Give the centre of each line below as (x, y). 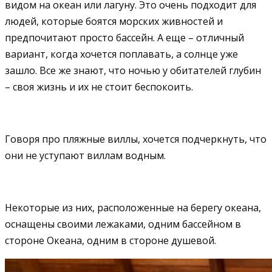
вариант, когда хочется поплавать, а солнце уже (121, 54)
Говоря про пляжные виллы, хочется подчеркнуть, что (136, 139)
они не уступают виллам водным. (85, 155)
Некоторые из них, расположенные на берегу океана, (133, 207)
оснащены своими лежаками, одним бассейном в (123, 224)
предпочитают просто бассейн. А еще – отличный (124, 37)
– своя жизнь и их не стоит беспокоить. (99, 87)
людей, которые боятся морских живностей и (114, 21)
